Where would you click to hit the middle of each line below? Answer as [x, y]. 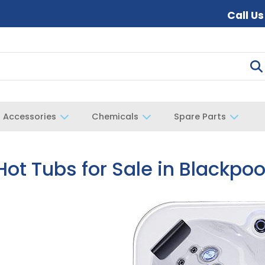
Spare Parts [200, 117]
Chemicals [115, 117]
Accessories [30, 117]
